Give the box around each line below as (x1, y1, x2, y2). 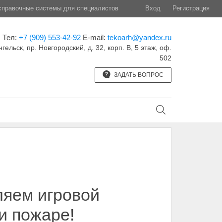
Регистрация (172, 4, 210, 12)
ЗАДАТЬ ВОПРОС (112, 71, 164, 78)
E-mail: (82, 33, 108, 42)
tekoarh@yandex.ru (107, 33, 171, 42)
